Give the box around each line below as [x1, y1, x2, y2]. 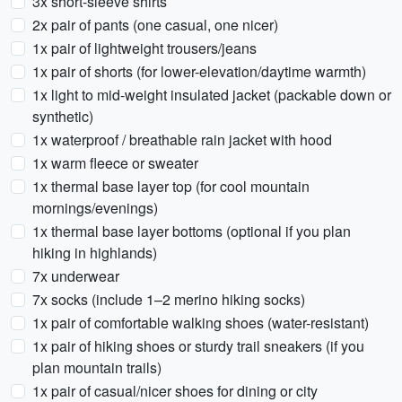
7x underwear [32, 266, 119, 286]
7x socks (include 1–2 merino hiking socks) [32, 289, 305, 310]
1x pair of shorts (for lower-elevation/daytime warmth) [32, 61, 366, 82]
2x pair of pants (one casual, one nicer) [32, 14, 278, 35]
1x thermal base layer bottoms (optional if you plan [32, 221, 351, 241]
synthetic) [32, 106, 93, 127]
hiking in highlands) [32, 242, 157, 263]
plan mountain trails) [32, 357, 162, 378]
